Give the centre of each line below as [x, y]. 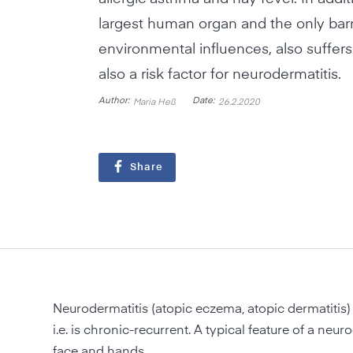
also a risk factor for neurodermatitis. [220, 74]
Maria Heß [154, 102]
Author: [114, 100]
